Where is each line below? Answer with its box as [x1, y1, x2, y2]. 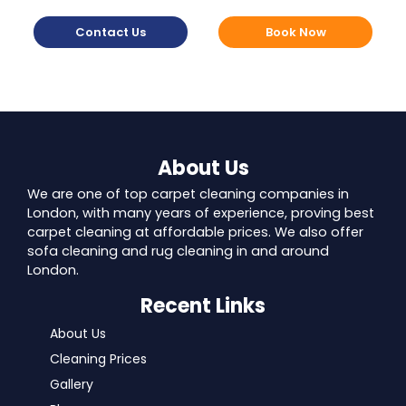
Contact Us [75, 23, 146, 41]
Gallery [50, 374, 93, 393]
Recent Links [140, 291, 266, 320]
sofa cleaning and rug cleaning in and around [27, 241, 329, 260]
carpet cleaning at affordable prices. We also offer [27, 222, 363, 241]
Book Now [265, 23, 326, 41]
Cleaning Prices [50, 349, 147, 368]
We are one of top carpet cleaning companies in [27, 184, 349, 203]
